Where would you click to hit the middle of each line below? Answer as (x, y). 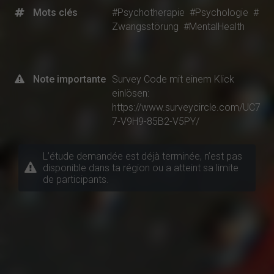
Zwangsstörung (145, 26)
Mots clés (55, 12)
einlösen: (131, 93)
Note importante (69, 79)
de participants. (76, 180)
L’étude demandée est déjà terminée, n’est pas (143, 157)
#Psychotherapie (148, 12)
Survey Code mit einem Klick (173, 79)
